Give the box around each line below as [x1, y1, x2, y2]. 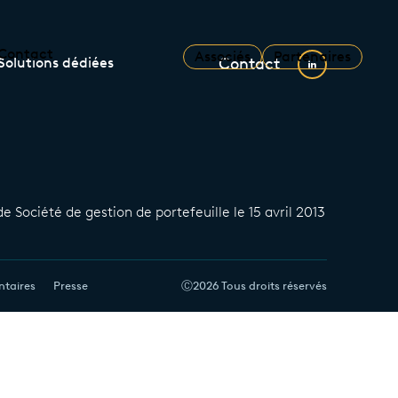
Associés [195, 48, 251, 65]
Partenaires [274, 48, 351, 65]
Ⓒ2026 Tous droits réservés [181, 279, 327, 292]
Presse [53, 279, 89, 292]
